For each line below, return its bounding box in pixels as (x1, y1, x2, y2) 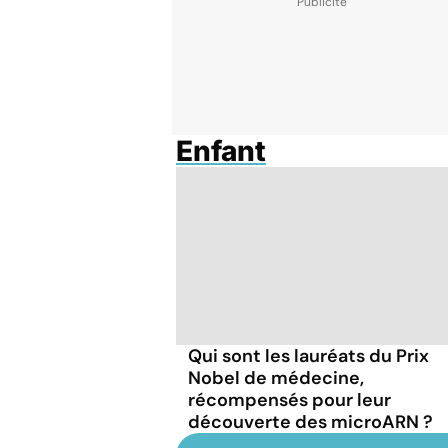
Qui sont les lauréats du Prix (188, 343, 429, 368)
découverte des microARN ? (188, 409, 433, 434)
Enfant (176, 134, 266, 168)
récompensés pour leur (188, 387, 391, 412)
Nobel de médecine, (188, 365, 364, 390)
